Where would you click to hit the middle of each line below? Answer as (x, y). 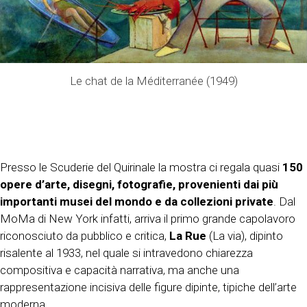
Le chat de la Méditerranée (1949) (153, 81)
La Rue (188, 235)
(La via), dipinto (245, 235)
